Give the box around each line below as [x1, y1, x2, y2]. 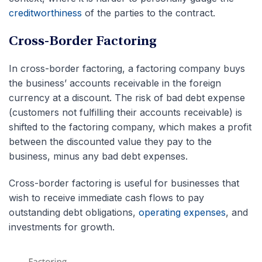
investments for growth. [9, 220, 115, 233]
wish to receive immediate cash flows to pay [9, 191, 204, 204]
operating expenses [139, 206, 226, 218]
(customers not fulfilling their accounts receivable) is [9, 106, 242, 118]
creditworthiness [9, 6, 82, 19]
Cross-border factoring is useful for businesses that [9, 177, 239, 189]
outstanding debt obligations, [9, 206, 139, 218]
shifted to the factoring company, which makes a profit [9, 120, 251, 133]
